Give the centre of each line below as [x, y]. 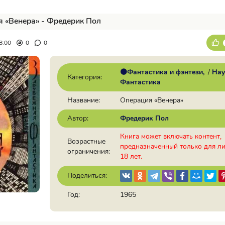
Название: [84, 100]
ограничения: [89, 151]
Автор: [78, 118]
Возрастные [86, 141]
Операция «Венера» [152, 100]
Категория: [85, 77]
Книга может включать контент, [171, 136]
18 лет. [131, 156]
